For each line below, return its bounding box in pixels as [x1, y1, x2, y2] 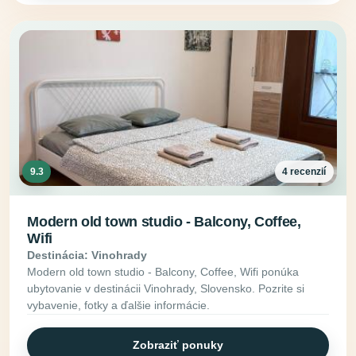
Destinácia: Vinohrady [27, 248, 148, 261]
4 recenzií [282, 166, 327, 178]
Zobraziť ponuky [133, 339, 223, 352]
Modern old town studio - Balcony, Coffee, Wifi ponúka [27, 265, 300, 278]
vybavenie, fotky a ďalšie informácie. [27, 298, 211, 311]
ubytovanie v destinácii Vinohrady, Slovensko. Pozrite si [27, 281, 305, 295]
